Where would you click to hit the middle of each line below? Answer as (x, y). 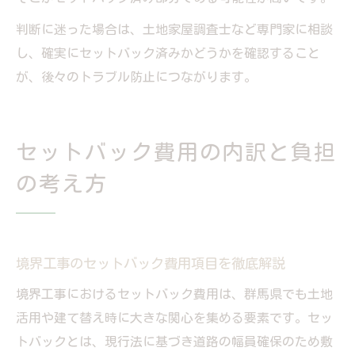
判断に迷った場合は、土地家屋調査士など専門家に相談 (174, 29)
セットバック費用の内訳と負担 (177, 151)
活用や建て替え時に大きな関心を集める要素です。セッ (174, 317)
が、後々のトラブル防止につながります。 (136, 76)
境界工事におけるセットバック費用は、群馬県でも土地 (174, 294)
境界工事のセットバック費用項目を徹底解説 (151, 263)
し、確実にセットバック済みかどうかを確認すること (168, 53)
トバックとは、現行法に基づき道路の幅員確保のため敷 (174, 341)
